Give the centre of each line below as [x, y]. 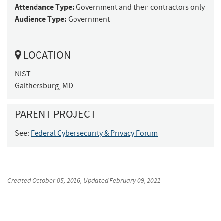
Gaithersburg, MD [44, 86]
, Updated [95, 180]
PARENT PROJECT [55, 114]
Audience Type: [41, 19]
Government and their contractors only [140, 8]
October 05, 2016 [56, 180]
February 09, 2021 [135, 180]
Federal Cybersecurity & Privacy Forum [94, 133]
